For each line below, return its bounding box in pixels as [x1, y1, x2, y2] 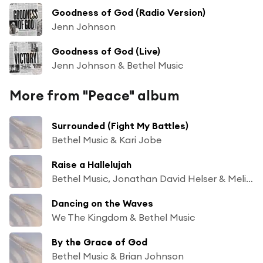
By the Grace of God [52, 235, 147, 248]
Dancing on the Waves [52, 197, 153, 209]
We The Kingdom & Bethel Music [52, 211, 195, 223]
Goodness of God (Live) [52, 45, 160, 57]
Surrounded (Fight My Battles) [52, 119, 188, 131]
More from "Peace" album [9, 86, 180, 104]
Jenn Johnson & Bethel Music [52, 59, 183, 71]
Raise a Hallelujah [52, 158, 131, 170]
